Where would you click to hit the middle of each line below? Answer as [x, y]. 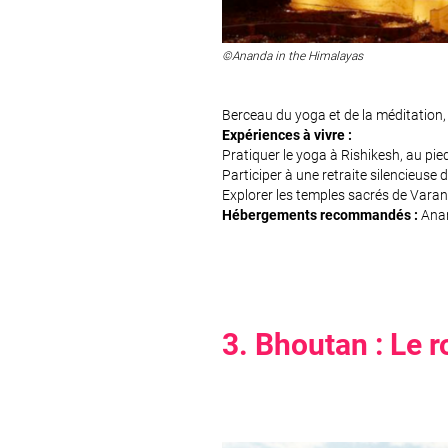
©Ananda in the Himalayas [292, 56]
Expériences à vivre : [287, 135]
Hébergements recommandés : [320, 215]
